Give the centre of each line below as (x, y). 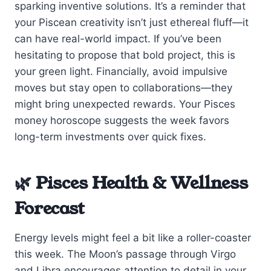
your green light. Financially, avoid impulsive (121, 71)
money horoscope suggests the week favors (122, 120)
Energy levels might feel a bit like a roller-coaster (133, 237)
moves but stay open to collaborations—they (123, 87)
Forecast (49, 208)
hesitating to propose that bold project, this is (125, 55)
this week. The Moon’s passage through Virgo (125, 254)
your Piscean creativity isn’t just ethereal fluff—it (132, 22)
